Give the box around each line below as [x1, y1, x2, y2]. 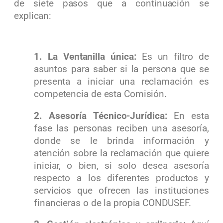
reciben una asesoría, [116, 122, 209, 134]
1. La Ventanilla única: [34, 51, 142, 63]
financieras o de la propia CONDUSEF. [34, 197, 192, 209]
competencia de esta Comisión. [34, 89, 167, 100]
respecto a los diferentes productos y [34, 172, 209, 184]
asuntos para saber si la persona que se [34, 64, 209, 75]
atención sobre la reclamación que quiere [34, 147, 209, 159]
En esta [174, 110, 209, 121]
